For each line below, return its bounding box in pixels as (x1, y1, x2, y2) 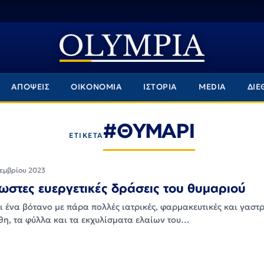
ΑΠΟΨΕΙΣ (11, 82, 50, 92)
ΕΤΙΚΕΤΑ (69, 131, 103, 140)
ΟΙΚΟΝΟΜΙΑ (71, 82, 123, 92)
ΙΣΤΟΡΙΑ (143, 82, 178, 92)
